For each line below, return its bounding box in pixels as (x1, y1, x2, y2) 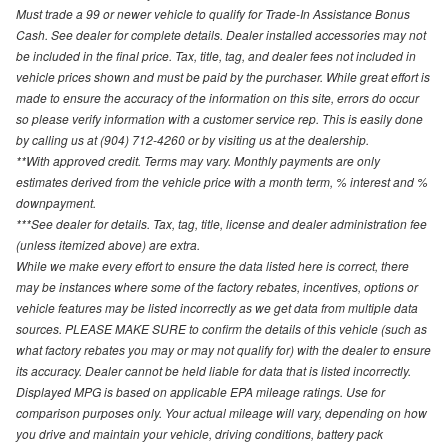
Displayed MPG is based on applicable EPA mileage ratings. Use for (16, 382, 385, 400)
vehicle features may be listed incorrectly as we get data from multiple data (16, 298, 418, 316)
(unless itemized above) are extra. (16, 235, 200, 253)
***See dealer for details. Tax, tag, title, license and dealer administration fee (16, 214, 427, 232)
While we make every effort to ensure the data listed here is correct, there (16, 256, 409, 274)
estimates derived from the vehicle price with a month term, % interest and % (16, 172, 428, 190)
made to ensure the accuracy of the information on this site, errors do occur (16, 88, 419, 106)
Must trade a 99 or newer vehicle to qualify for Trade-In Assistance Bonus (16, 4, 410, 22)
